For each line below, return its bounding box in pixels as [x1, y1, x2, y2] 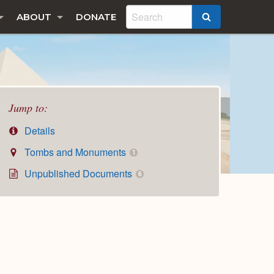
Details [22, 124, 56, 138]
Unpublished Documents [22, 166, 135, 180]
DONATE [76, 11, 116, 23]
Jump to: [9, 100, 48, 115]
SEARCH [211, 12, 251, 24]
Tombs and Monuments [22, 145, 129, 160]
